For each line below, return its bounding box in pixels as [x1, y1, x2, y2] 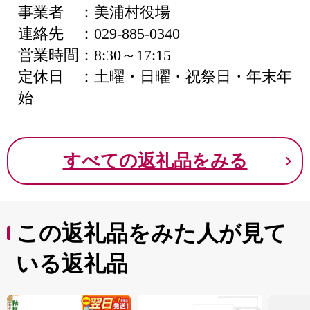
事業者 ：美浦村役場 [18, 3, 170, 21]
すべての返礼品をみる [62, 151, 248, 171]
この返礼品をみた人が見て [16, 221, 286, 246]
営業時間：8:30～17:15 [18, 46, 171, 64]
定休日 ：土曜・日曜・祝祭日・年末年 [18, 68, 292, 85]
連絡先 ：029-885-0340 [18, 25, 180, 42]
